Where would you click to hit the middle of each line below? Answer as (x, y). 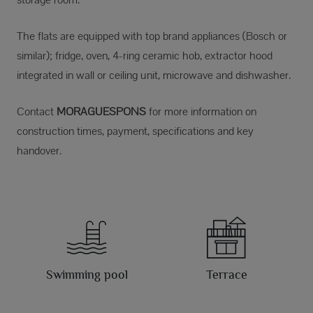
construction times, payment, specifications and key (135, 131)
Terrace (226, 275)
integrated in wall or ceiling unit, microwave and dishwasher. (154, 75)
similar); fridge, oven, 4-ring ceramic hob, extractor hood (145, 56)
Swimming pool (87, 275)
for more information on (203, 112)
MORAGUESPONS (101, 112)
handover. (39, 151)
